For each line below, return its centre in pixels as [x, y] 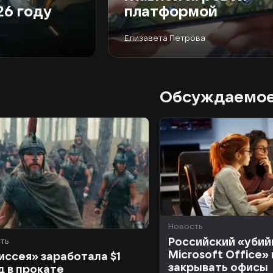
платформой [171, 11]
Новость [185, 226]
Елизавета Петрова [165, 38]
